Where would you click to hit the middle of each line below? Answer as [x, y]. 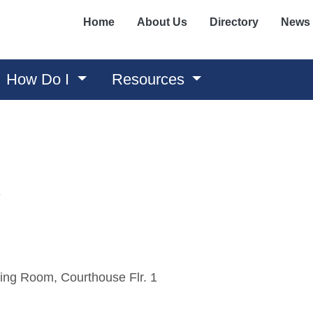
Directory [234, 22]
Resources [150, 79]
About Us [162, 22]
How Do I [40, 79]
